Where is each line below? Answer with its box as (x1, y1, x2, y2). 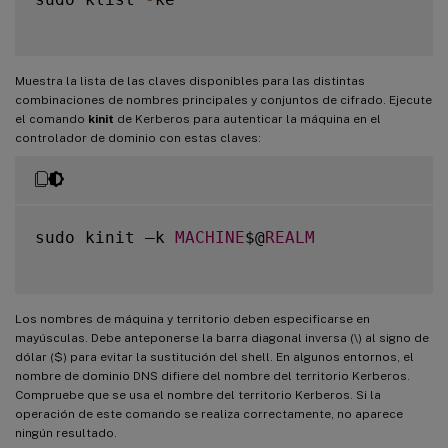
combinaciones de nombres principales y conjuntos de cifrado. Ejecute (15, 92, 432, 107)
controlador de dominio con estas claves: (15, 130, 261, 145)
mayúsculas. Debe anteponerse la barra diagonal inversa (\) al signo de (15, 330, 429, 345)
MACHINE (175, 227, 245, 247)
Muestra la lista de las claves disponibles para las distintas (15, 73, 365, 88)
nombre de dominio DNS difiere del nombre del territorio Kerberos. (15, 368, 410, 383)
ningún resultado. (15, 425, 117, 440)
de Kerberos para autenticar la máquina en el (114, 111, 381, 126)
